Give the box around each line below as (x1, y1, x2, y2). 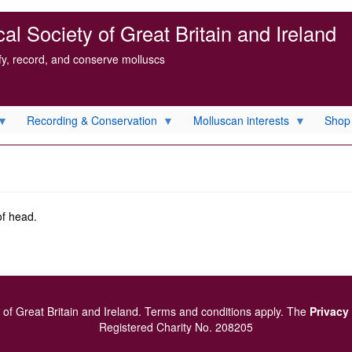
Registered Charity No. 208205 (99, 319, 253, 335)
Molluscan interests (192, 112, 289, 128)
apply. (251, 303, 287, 319)
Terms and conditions (145, 303, 251, 319)
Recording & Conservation (27, 112, 157, 128)
